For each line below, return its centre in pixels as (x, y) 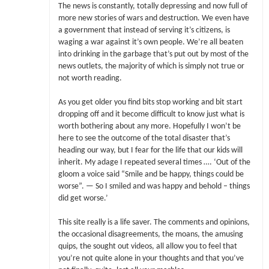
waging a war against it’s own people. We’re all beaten (150, 42)
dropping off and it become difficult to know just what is (151, 115)
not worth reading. (90, 78)
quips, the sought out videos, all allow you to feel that (147, 247)
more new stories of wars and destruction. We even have (153, 18)
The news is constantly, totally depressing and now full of (153, 6)
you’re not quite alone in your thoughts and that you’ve (151, 259)
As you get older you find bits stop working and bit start (150, 103)
